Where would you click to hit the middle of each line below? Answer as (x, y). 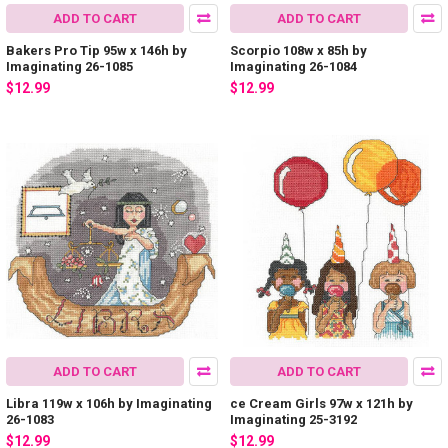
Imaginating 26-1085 (69, 66)
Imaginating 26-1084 (293, 66)
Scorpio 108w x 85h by (298, 50)
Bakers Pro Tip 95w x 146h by (96, 50)
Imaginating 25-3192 (293, 420)
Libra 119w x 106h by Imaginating (109, 404)
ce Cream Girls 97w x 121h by (321, 404)
